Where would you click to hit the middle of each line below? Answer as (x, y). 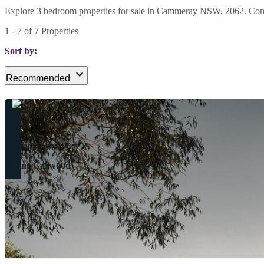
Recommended (38, 78)
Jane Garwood (41, 165)
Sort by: (21, 51)
